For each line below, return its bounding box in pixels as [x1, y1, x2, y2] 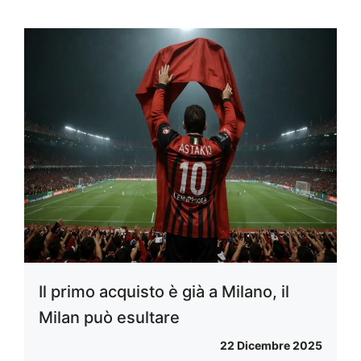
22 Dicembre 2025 [220, 338, 322, 353]
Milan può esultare [39, 308, 180, 328]
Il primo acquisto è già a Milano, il [39, 282, 289, 302]
